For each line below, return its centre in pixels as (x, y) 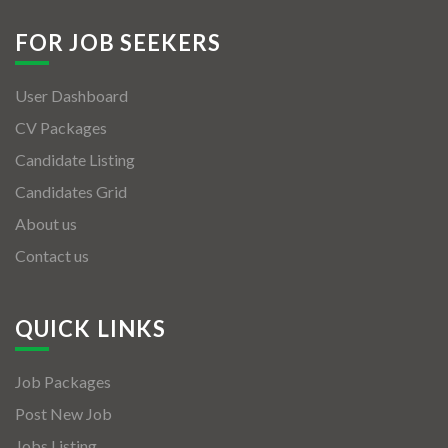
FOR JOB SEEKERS (118, 42)
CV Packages (61, 127)
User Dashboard (71, 95)
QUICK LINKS (91, 328)
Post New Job (63, 413)
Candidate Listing (75, 159)
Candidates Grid (71, 191)
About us (46, 223)
